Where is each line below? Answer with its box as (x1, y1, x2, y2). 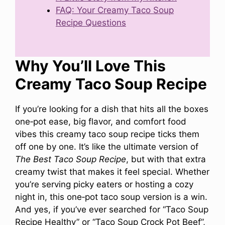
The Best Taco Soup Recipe (15, 154, 126, 165)
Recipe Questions (56, 17, 126, 28)
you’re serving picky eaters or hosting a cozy (15, 179, 193, 190)
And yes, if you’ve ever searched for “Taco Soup (15, 204, 208, 215)
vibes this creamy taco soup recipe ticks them (15, 129, 199, 140)
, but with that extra (126, 154, 206, 165)
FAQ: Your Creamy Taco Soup (56, 5, 174, 15)
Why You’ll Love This (15, 57, 166, 75)
